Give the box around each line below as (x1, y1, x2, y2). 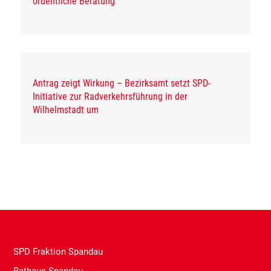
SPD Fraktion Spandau (13, 246, 103, 257)
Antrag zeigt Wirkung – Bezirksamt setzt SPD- (33, 77, 211, 89)
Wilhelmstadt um (33, 103, 99, 116)
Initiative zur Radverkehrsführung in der (33, 90, 188, 102)
